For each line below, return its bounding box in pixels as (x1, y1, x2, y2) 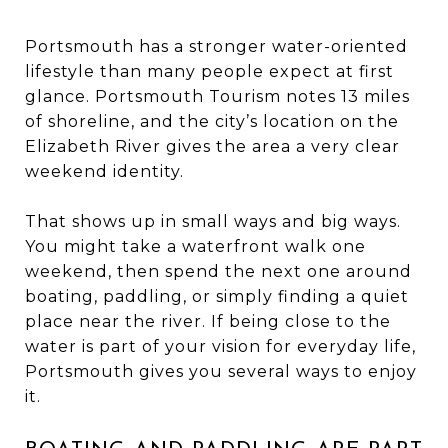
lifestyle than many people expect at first (25, 61, 394, 81)
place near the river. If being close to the (25, 311, 391, 331)
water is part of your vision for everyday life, (25, 336, 416, 356)
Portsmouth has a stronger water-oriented (25, 36, 408, 56)
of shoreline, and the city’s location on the (25, 111, 399, 131)
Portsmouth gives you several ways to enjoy (25, 361, 417, 381)
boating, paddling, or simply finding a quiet (25, 286, 409, 306)
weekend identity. (25, 161, 184, 181)
